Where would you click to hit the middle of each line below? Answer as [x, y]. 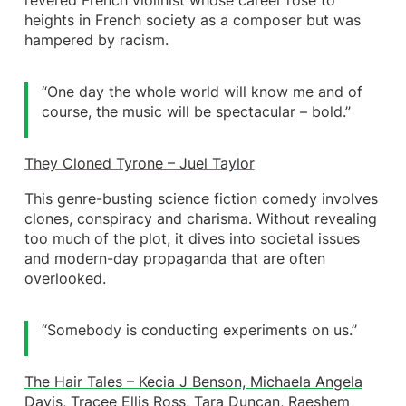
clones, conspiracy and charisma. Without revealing [200, 219]
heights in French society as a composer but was [192, 20]
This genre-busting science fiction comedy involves [201, 199]
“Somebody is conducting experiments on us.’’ [200, 331]
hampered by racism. [96, 40]
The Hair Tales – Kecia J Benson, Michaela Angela [193, 382]
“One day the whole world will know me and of [203, 92]
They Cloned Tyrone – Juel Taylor [139, 163]
